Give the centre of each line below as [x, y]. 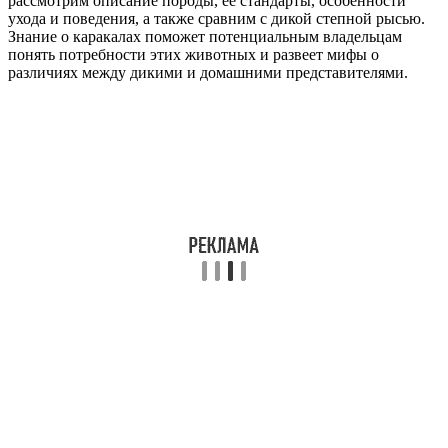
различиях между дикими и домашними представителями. [208, 72]
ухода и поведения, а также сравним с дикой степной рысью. [216, 18]
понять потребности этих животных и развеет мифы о [193, 54]
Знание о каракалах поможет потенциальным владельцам [205, 36]
